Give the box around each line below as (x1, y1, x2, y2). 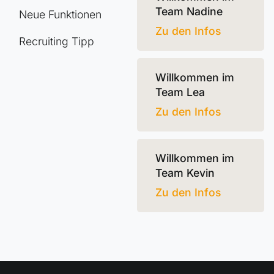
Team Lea (155, 86, 205, 98)
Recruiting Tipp (19, 35, 94, 48)
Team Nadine (155, 5, 223, 18)
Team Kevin (155, 166, 215, 179)
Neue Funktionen (19, 8, 102, 21)
